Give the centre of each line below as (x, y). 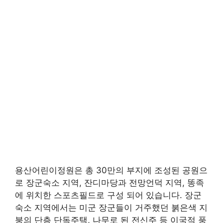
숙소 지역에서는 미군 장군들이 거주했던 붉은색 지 (111, 207)
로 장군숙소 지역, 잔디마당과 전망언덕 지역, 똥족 (110, 182)
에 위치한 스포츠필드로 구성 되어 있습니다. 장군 (108, 195)
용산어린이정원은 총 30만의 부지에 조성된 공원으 (111, 170)
